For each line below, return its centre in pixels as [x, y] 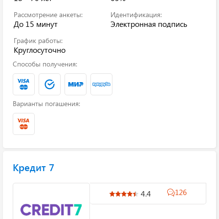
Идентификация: [136, 14]
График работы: [38, 40]
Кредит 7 [33, 167]
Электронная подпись [149, 24]
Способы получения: [45, 64]
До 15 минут [36, 24]
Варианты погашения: [46, 103]
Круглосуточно [40, 50]
